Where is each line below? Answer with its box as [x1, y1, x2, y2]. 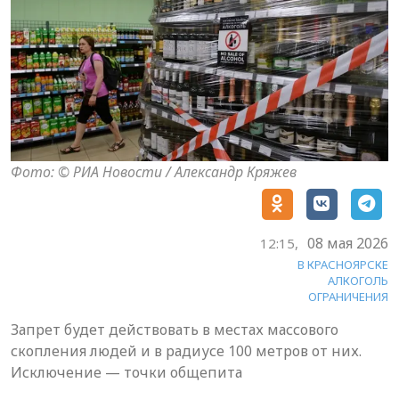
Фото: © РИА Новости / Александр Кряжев [11, 161, 297, 182]
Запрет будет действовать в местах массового [11, 319, 338, 339]
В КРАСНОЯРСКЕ [297, 256, 388, 273]
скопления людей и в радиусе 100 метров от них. [11, 340, 362, 361]
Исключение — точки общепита [11, 362, 242, 382]
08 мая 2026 [307, 232, 388, 253]
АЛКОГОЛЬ [328, 272, 388, 289]
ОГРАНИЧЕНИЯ [308, 288, 388, 305]
